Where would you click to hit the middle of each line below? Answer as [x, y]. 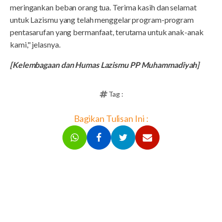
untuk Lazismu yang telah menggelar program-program [102, 19]
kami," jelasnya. [35, 44]
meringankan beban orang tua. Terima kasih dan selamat [103, 7]
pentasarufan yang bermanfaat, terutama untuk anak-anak [107, 32]
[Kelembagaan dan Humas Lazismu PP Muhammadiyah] [105, 64]
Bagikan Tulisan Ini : [111, 118]
